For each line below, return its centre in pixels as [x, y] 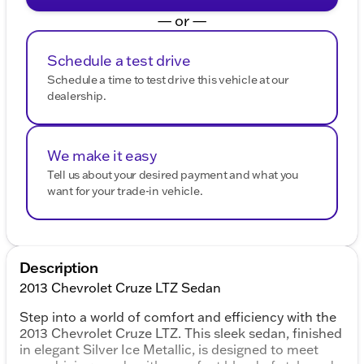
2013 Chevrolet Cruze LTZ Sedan [120, 288]
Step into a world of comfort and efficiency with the [178, 317]
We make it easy [102, 156]
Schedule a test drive [119, 61]
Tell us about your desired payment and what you [173, 175]
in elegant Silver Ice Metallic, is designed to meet [169, 350]
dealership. [77, 96]
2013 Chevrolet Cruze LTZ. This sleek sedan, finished [181, 334]
